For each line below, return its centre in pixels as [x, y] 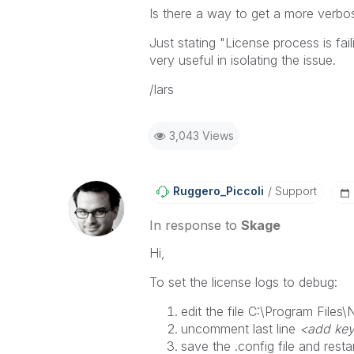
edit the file [214, 311]
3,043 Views [201, 136]
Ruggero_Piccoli [218, 191]
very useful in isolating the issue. [242, 60]
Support [294, 191]
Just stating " [187, 43]
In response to [195, 225]
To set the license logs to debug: [243, 282]
